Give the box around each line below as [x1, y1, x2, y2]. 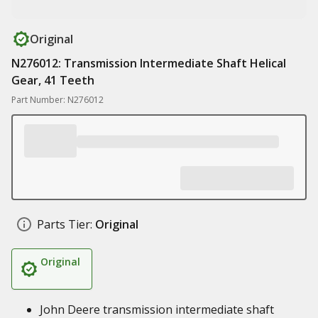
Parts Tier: [37, 216, 92, 232]
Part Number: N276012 [11, 94, 104, 106]
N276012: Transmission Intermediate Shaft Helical [11, 55, 286, 71]
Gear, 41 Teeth [11, 72, 94, 88]
